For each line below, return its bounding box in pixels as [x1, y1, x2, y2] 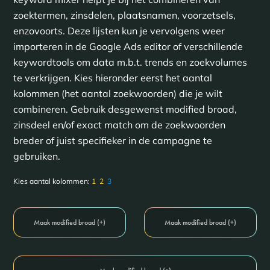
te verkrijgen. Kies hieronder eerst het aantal [13, 72, 212, 84]
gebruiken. [13, 150, 60, 162]
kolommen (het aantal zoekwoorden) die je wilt [13, 87, 222, 99]
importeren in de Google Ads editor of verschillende [13, 40, 243, 52]
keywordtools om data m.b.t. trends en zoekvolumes [13, 56, 247, 68]
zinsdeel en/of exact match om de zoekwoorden [13, 119, 225, 131]
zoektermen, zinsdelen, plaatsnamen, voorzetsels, [13, 9, 236, 21]
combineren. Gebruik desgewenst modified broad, [13, 103, 237, 115]
